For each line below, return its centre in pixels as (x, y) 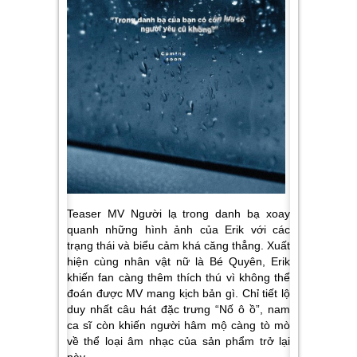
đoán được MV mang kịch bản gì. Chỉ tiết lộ (178, 294)
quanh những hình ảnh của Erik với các (178, 230)
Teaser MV (99, 214)
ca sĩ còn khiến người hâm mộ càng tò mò (178, 326)
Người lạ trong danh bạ (198, 214)
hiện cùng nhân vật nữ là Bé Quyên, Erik (178, 262)
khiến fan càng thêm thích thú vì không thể (178, 278)
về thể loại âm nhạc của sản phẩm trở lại (178, 341)
